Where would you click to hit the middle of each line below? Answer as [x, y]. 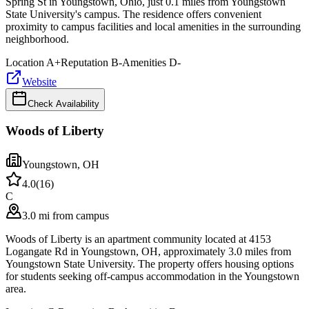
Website [39, 81]
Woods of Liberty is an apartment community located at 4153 [138, 239]
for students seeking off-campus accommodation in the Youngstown [152, 277]
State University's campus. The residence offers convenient [133, 14]
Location [25, 62]
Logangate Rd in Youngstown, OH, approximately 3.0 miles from [148, 252]
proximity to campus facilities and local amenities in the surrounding [153, 26]
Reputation [84, 62]
